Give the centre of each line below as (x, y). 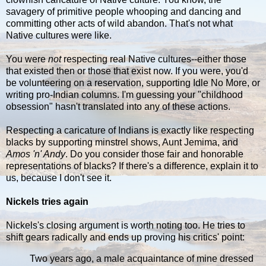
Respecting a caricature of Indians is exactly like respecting (130, 131)
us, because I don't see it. (59, 178)
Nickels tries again (47, 202)
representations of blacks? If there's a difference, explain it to (132, 166)
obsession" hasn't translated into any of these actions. (118, 107)
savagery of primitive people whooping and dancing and (123, 12)
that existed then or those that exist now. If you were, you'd (127, 71)
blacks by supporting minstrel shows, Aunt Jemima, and (122, 142)
